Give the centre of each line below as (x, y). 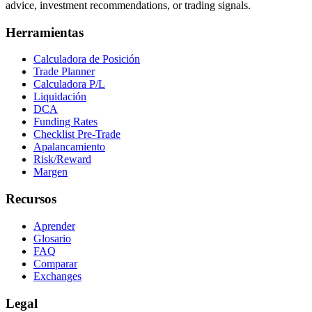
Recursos (31, 199)
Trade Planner (64, 72)
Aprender (54, 226)
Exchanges (57, 276)
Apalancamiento (69, 147)
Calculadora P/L (69, 84)
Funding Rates (65, 122)
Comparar (55, 263)
